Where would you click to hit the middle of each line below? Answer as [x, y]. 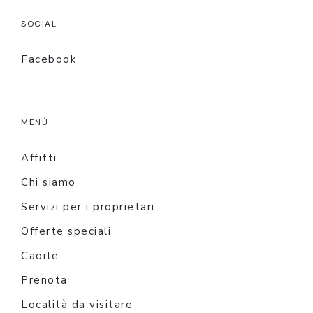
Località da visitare [77, 304]
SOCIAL [39, 23]
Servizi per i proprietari [88, 206]
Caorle [40, 255]
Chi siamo [49, 182]
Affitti [39, 158]
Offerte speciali [66, 231]
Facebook [49, 59]
